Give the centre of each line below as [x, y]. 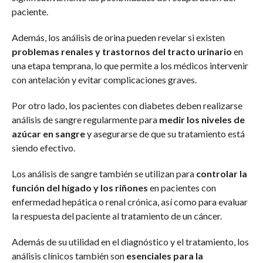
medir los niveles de [202, 120]
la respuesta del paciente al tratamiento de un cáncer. [117, 216]
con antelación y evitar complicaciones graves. [104, 80]
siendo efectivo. [43, 148]
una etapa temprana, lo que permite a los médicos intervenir [130, 66]
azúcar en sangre [48, 134]
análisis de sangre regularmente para [85, 120]
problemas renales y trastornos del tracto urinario [122, 52]
